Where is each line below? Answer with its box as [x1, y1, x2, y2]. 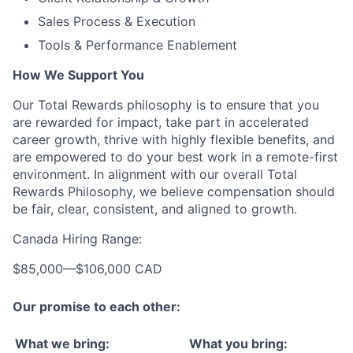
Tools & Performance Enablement [38, 36, 237, 53]
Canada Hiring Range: [13, 230, 142, 247]
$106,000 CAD [76, 260, 162, 277]
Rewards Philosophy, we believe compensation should [13, 183, 335, 199]
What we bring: [15, 335, 110, 351]
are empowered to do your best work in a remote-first [13, 148, 338, 165]
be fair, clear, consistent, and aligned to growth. [13, 200, 297, 217]
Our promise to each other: [13, 299, 180, 315]
